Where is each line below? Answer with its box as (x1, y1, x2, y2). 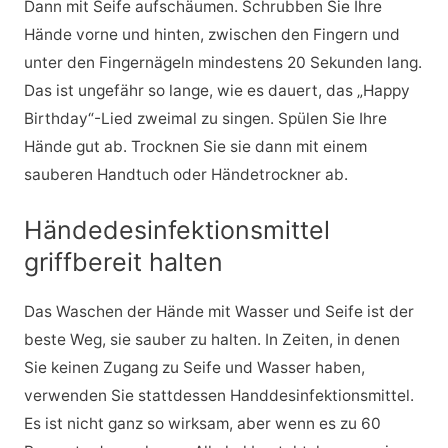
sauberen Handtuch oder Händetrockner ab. (23, 165, 348, 185)
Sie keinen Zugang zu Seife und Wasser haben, (23, 357, 365, 377)
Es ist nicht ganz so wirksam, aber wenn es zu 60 (23, 413, 381, 433)
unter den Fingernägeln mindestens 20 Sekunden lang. (23, 53, 422, 73)
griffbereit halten (23, 246, 223, 277)
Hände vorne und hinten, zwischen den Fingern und (23, 25, 400, 45)
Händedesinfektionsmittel (23, 214, 330, 245)
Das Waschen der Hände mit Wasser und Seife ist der (23, 301, 414, 321)
